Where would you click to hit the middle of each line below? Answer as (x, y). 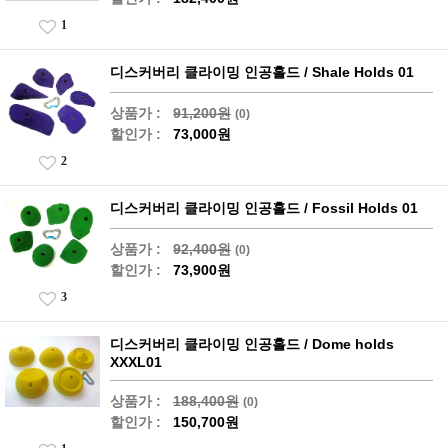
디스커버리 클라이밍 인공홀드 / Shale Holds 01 (262, 72)
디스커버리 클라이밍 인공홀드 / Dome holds (252, 344)
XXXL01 (136, 362)
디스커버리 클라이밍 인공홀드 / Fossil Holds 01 (264, 208)
